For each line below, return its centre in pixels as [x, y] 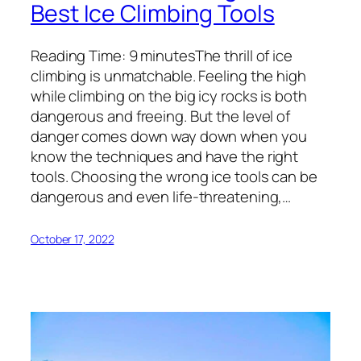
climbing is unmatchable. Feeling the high [168, 76]
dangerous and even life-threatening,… [161, 197]
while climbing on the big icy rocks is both [169, 96]
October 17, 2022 [73, 239]
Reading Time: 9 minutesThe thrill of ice [162, 56]
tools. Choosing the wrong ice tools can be [174, 177]
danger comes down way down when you [169, 137]
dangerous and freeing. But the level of [161, 116]
